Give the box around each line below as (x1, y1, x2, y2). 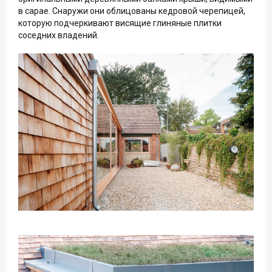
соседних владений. (18, 30, 99, 40)
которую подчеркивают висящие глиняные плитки (18, 18, 222, 28)
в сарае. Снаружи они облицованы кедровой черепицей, (18, 5, 245, 16)
